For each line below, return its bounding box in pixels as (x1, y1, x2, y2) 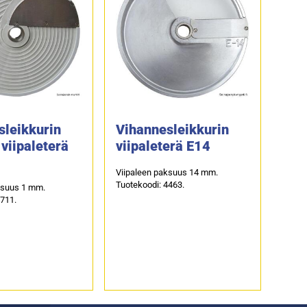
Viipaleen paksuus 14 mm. (115, 167, 218, 177)
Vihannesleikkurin (115, 121, 229, 138)
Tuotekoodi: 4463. (115, 179, 184, 190)
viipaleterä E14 (115, 137, 210, 154)
